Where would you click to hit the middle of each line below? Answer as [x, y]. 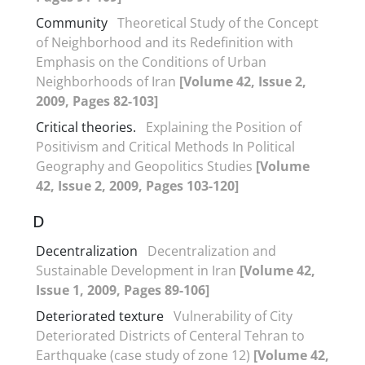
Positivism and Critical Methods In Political [165, 146]
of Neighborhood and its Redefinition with [165, 42]
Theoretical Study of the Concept [218, 22]
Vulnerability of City [233, 316]
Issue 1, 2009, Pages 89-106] [123, 290]
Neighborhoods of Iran [108, 81]
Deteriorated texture [100, 316]
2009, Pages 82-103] [97, 101]
